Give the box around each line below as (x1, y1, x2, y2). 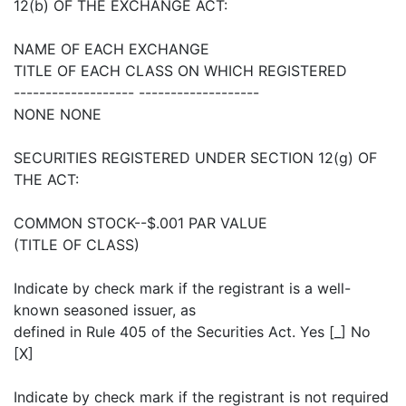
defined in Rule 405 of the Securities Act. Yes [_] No (14, 323, 371, 341)
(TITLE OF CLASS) (14, 236, 140, 254)
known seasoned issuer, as (14, 301, 196, 319)
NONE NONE (14, 105, 101, 123)
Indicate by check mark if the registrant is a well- (14, 279, 351, 297)
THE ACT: (14, 170, 79, 188)
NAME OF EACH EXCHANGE (14, 40, 209, 58)
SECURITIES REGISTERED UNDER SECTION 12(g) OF (14, 149, 377, 167)
